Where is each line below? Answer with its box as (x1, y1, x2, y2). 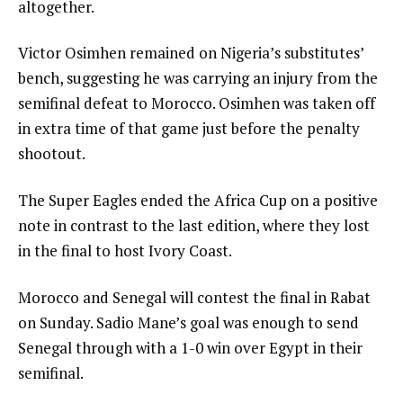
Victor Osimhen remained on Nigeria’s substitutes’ (18, 42, 363, 64)
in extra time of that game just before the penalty (18, 118, 360, 139)
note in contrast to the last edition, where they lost (18, 215, 370, 237)
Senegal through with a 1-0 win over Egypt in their (18, 337, 363, 359)
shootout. (18, 143, 85, 165)
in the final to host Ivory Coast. (18, 240, 232, 262)
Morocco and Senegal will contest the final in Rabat (18, 287, 371, 309)
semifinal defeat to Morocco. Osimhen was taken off (18, 93, 375, 114)
